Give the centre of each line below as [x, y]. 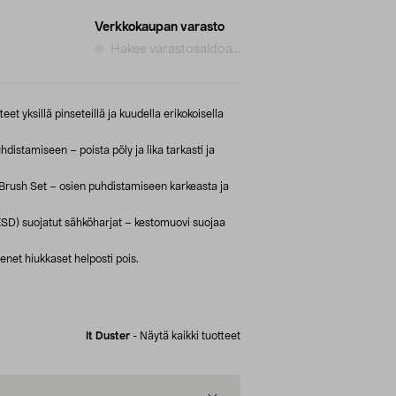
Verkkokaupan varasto [160, 27]
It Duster [108, 335]
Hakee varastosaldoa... [175, 49]
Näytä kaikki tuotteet [190, 335]
